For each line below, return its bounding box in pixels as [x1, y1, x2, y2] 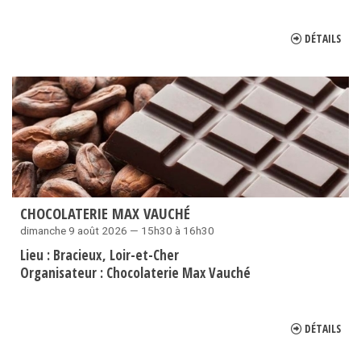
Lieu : [20, 246, 53, 265]
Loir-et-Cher [110, 246, 179, 265]
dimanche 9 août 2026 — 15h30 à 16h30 [20, 224, 214, 238]
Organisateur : [20, 263, 106, 283]
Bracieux [53, 246, 105, 265]
